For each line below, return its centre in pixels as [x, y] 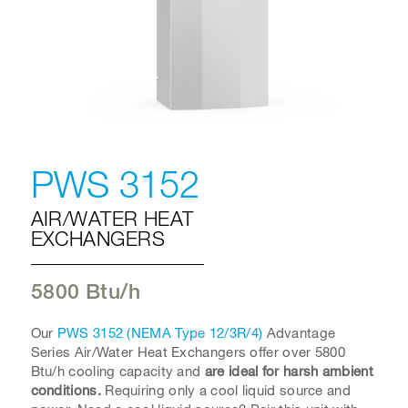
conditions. [66, 390]
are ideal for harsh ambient [289, 371]
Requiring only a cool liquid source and [225, 390]
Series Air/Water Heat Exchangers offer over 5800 [188, 352]
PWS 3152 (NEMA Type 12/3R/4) [160, 333]
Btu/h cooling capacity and [117, 371]
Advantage [299, 333]
